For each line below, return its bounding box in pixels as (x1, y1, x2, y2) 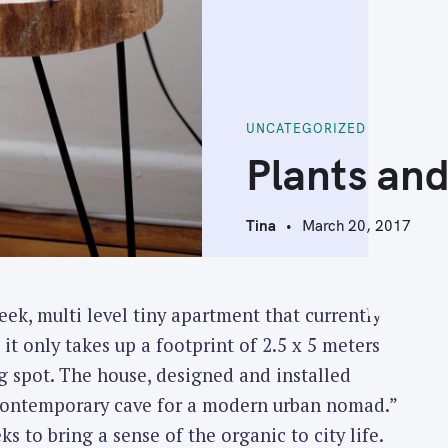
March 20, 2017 (302, 216, 412, 236)
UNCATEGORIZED (246, 120, 366, 137)
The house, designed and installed (58, 363, 351, 388)
